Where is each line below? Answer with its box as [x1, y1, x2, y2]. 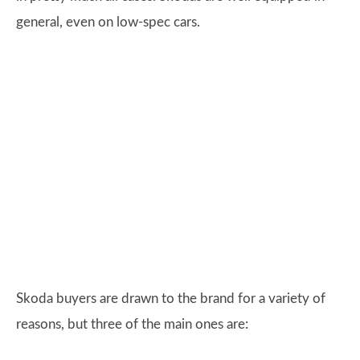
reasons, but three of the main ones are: [16, 317, 248, 331]
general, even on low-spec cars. [16, 15, 200, 29]
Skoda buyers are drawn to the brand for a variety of [16, 292, 325, 305]
